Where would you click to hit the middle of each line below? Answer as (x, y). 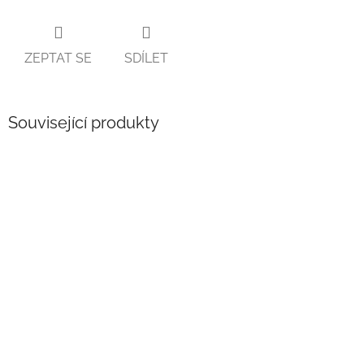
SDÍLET (146, 58)
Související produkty (84, 122)
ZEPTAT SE (58, 58)
